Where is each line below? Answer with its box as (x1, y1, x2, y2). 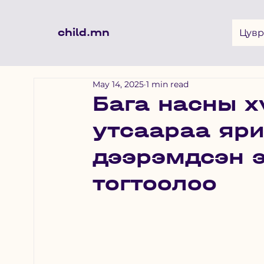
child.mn (58, 26, 110, 39)
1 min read (146, 78, 189, 90)
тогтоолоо (93, 170, 217, 196)
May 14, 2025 (93, 78, 144, 90)
